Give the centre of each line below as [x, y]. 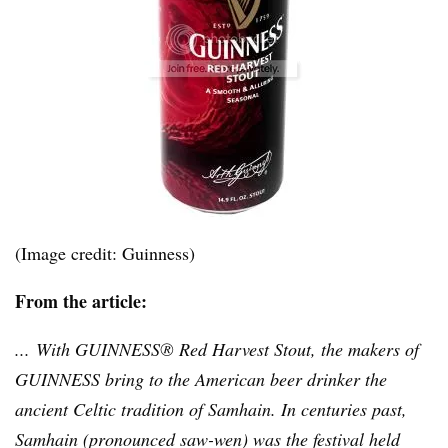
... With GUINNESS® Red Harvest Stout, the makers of [217, 348]
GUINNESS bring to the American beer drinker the [201, 378]
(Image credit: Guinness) [105, 252]
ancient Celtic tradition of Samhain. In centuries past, [211, 408]
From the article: [81, 300]
